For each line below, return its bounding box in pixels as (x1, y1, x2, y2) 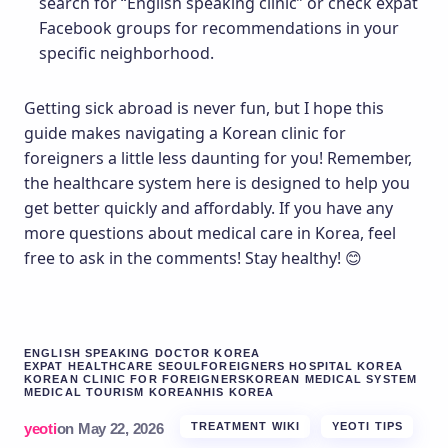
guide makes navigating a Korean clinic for (24, 121, 346, 144)
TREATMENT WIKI (190, 419, 300, 432)
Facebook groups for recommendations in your (39, 16, 399, 39)
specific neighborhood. (39, 41, 214, 64)
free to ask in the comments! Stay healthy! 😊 (24, 246, 362, 269)
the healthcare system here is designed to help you (24, 171, 410, 194)
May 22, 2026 (77, 419, 164, 437)
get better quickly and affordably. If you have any (24, 196, 393, 219)
